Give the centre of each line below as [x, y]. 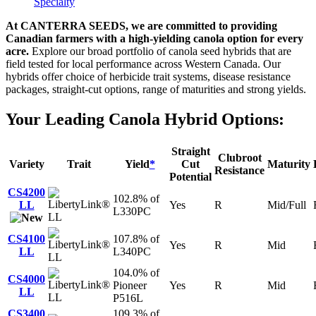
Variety [26, 164]
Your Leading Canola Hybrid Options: [145, 119]
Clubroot [239, 157]
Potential [190, 176]
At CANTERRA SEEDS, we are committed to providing [141, 25]
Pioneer [130, 285]
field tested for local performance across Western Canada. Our [143, 63]
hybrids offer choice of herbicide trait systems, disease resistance [148, 76]
